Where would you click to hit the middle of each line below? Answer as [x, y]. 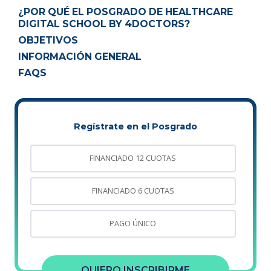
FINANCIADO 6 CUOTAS [133, 191]
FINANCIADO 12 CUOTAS [133, 158]
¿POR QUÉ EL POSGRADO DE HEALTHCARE [126, 12]
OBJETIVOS [48, 41]
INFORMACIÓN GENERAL [80, 57]
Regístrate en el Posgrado [135, 127]
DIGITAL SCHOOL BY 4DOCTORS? [104, 24]
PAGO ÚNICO [133, 224]
